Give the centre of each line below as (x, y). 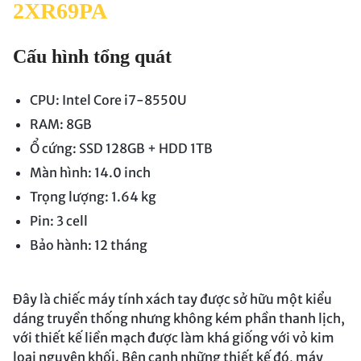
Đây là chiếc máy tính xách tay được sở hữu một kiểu (172, 299)
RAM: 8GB (60, 124)
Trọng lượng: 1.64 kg (93, 197)
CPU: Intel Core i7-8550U (108, 100)
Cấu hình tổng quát (92, 57)
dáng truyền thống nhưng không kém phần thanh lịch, (179, 319)
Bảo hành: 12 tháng (88, 245)
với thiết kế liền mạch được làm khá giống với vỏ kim (174, 338)
